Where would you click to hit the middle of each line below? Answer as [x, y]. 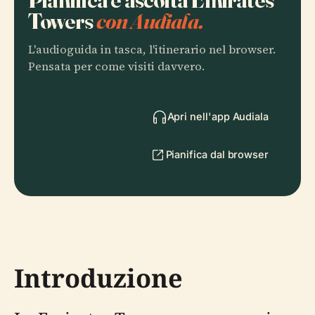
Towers [62, 20]
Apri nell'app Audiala [218, 116]
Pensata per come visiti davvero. [116, 66]
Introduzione [98, 278]
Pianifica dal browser [217, 154]
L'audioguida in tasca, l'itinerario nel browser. [152, 49]
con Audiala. [150, 20]
